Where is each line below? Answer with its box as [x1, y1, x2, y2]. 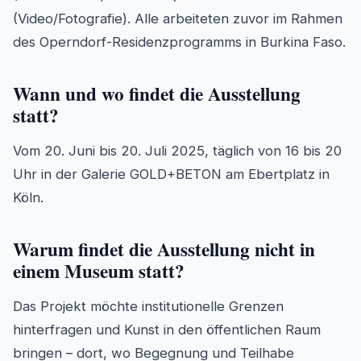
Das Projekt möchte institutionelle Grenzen [13, 298, 284, 315]
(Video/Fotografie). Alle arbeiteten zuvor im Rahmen [13, 10, 342, 27]
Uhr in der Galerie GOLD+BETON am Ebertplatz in [13, 166, 330, 183]
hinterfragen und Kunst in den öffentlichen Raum [13, 322, 321, 338]
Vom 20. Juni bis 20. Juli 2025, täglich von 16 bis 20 [13, 143, 342, 160]
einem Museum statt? [13, 257, 185, 285]
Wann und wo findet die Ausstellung [13, 80, 301, 108]
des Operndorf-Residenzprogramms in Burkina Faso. [13, 34, 346, 51]
